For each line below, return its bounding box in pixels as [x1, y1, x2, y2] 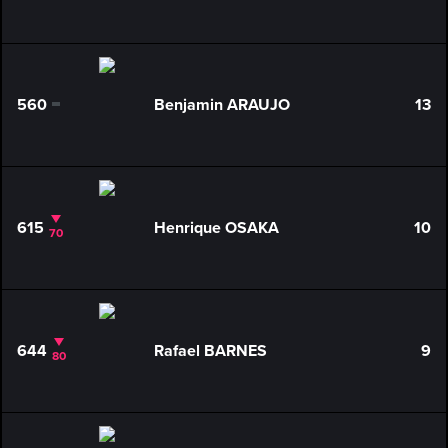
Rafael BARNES [153, 341, 267, 361]
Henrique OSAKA [153, 218, 279, 238]
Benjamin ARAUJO [153, 95, 290, 115]
